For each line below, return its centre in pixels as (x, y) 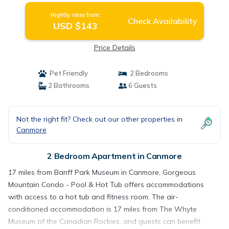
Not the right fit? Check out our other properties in (99, 119)
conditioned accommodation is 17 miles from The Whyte (102, 209)
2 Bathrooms (68, 85)
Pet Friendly (67, 73)
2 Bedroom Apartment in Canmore (114, 156)
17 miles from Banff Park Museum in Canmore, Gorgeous (102, 172)
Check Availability (162, 21)
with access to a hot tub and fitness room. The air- (93, 197)
